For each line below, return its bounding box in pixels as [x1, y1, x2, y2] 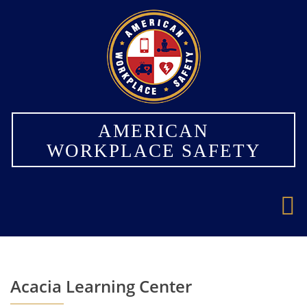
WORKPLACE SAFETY [46, 140, 261, 161]
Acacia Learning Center [10, 275, 192, 297]
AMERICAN [98, 121, 209, 141]
